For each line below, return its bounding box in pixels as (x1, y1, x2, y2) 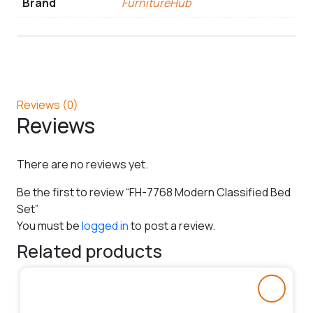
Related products (17, 238, 162, 263)
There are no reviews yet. (17, 156, 148, 172)
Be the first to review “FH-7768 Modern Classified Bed (17, 184, 291, 200)
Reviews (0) (17, 96, 78, 112)
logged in (82, 217, 129, 233)
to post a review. (129, 217, 215, 233)
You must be (17, 217, 82, 233)
